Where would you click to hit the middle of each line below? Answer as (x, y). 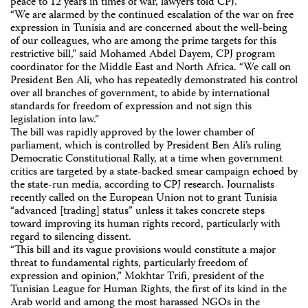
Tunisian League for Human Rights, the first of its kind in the (148, 290)
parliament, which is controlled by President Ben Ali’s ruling (146, 146)
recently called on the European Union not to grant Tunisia (144, 199)
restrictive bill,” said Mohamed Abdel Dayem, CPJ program (143, 55)
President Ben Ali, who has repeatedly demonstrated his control (154, 81)
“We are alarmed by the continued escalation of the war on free (152, 16)
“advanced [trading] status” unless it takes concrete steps (137, 212)
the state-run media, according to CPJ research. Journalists (142, 186)
